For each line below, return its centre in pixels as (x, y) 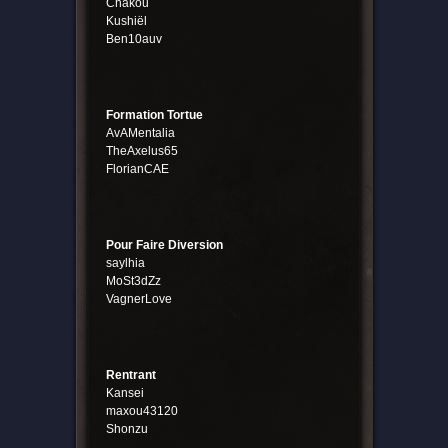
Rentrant (130, 375)
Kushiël (126, 21)
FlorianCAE (137, 169)
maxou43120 (141, 411)
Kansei (124, 393)
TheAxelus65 (141, 151)
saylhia (125, 263)
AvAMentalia (140, 133)
